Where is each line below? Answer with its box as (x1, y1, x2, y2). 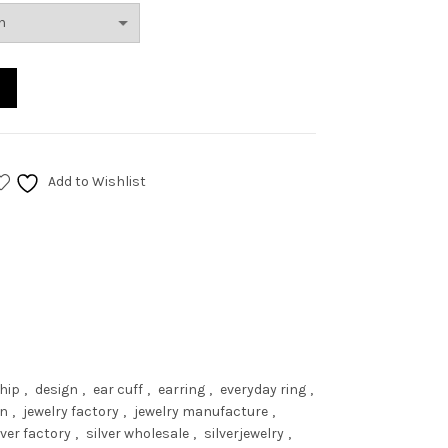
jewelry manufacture (134, 403, 268, 420)
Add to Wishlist (47, 172, 146, 190)
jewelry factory (23, 403, 119, 420)
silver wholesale (86, 425, 189, 442)
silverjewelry (204, 425, 284, 442)
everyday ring (220, 381, 306, 398)
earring (158, 381, 205, 398)
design (35, 381, 78, 398)
